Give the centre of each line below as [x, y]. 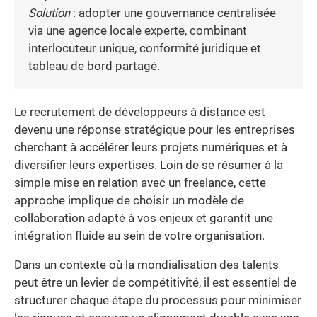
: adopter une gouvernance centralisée [173, 13]
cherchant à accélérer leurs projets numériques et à [151, 147]
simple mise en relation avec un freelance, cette [140, 183]
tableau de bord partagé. [94, 66]
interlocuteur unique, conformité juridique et [145, 48]
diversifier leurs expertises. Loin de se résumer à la [149, 165]
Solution [49, 13]
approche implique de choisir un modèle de [129, 200]
